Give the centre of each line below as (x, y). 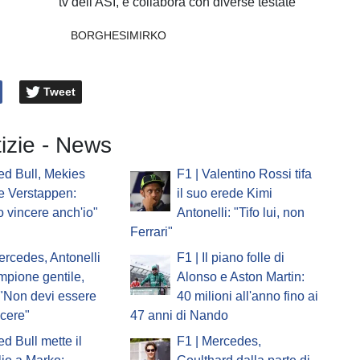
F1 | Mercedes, (219, 342)
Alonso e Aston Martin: (240, 277)
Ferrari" (151, 232)
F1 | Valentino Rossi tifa (244, 174)
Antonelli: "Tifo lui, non (240, 213)
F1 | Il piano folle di (230, 258)
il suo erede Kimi (224, 194)
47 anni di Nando (179, 316)
